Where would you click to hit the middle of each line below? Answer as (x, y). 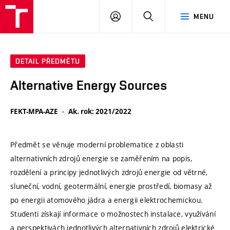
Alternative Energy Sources (89, 85)
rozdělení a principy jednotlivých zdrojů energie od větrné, (109, 172)
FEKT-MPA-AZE (34, 112)
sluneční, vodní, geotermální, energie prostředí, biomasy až (111, 186)
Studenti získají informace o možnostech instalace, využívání (113, 214)
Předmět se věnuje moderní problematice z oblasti (97, 144)
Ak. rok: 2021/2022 (100, 112)
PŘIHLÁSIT (139, 16)
